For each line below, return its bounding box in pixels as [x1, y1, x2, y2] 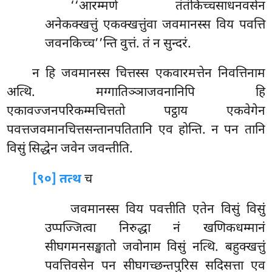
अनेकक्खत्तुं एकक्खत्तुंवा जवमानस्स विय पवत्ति [44, 16, 265, 34]
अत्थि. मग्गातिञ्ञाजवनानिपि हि [7, 84, 265, 102]
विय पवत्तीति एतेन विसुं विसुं [125, 202, 265, 219]
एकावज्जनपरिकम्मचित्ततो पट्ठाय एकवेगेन [7, 103, 265, 121]
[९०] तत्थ [32, 171, 82, 189]
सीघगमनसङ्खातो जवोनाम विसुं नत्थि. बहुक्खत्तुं [44, 239, 265, 257]
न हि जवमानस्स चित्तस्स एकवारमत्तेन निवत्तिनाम [32, 66, 265, 83]
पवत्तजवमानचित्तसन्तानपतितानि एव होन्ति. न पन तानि [7, 122, 265, 140]
